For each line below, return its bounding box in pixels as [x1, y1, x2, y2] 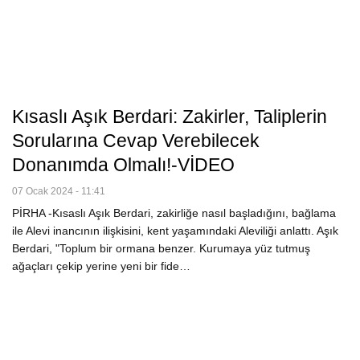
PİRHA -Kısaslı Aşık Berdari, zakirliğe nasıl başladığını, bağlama [12, 206, 336, 219]
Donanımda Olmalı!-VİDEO [12, 153, 235, 175]
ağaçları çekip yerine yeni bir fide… [12, 259, 190, 272]
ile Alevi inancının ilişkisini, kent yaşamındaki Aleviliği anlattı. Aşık [12, 223, 338, 237]
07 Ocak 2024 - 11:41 [12, 185, 105, 197]
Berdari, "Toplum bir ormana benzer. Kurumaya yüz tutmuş [12, 241, 310, 255]
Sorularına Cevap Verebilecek [12, 129, 260, 151]
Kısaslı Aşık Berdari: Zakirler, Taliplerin [12, 105, 327, 127]
